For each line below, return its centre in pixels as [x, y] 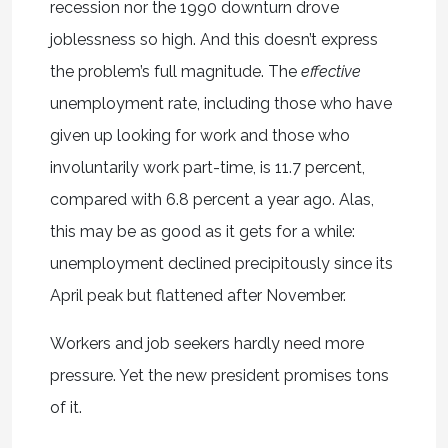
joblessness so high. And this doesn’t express [213, 39]
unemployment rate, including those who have [220, 103]
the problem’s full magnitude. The [175, 71]
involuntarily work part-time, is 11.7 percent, [207, 167]
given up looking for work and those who [199, 135]
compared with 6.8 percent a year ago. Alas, [211, 199]
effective [330, 71]
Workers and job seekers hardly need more [206, 343]
